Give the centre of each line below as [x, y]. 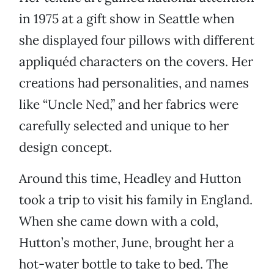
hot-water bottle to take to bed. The [124, 264]
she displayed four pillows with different [137, 40]
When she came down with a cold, [119, 221]
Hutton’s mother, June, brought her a [127, 243]
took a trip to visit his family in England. [136, 200]
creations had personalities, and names [134, 83]
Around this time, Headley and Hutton [130, 179]
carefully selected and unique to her [124, 126]
